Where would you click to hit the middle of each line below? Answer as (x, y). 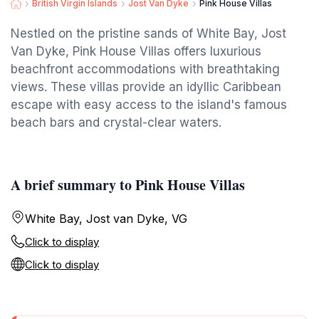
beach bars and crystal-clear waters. (116, 122)
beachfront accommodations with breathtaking (145, 69)
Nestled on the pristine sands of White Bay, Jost (148, 33)
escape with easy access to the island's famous (149, 105)
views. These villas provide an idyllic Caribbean (146, 87)
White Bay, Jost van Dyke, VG (106, 219)
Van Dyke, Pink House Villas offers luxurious (136, 51)
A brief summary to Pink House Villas (128, 185)
